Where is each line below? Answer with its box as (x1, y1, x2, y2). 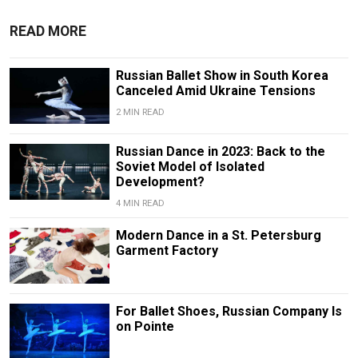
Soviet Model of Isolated (115, 159, 265, 175)
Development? (115, 174, 205, 190)
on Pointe (115, 319, 174, 335)
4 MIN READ (115, 198, 165, 209)
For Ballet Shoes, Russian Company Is (115, 304, 342, 320)
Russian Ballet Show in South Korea (115, 68, 328, 84)
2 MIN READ (115, 107, 165, 118)
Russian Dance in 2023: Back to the (115, 144, 325, 160)
